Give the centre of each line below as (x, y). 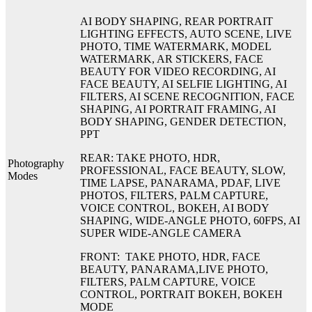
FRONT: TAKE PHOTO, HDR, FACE (170, 256)
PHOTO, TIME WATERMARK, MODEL (175, 46)
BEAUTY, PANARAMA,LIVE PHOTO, (174, 269)
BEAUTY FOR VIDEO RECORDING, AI (178, 71)
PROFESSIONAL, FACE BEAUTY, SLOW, (183, 170)
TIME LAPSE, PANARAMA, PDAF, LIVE (180, 182)
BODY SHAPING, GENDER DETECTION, (183, 121)
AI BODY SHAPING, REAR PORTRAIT (177, 21)
